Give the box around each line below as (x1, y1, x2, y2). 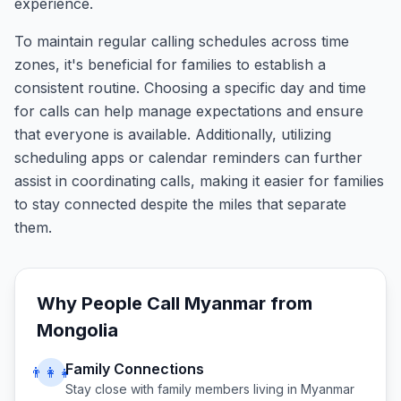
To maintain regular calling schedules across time (14, 32, 349, 50)
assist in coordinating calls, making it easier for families (14, 172, 384, 190)
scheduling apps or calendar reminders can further (14, 149, 363, 166)
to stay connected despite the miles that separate (14, 195, 346, 213)
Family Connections (65, 360, 204, 378)
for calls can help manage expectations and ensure (14, 102, 363, 120)
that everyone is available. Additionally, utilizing (14, 125, 331, 143)
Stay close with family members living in (65, 381, 301, 397)
